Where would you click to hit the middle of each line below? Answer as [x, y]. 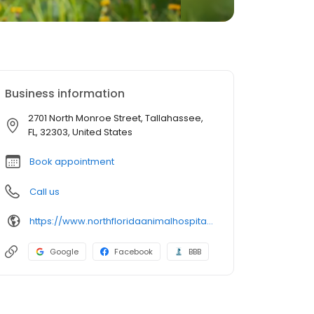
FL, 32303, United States [80, 132]
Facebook [134, 252]
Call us [45, 192]
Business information [65, 94]
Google [64, 252]
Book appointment [72, 162]
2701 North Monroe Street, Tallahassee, [116, 118]
